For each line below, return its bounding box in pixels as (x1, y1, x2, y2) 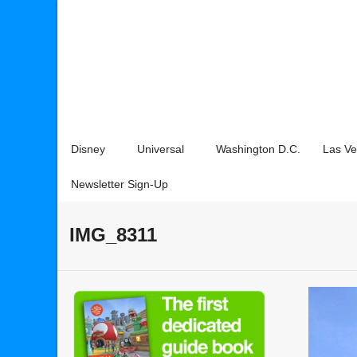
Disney (71, 143, 105, 155)
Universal (137, 143, 184, 155)
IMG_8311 (69, 224, 157, 245)
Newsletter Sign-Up (71, 178, 168, 190)
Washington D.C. (216, 143, 300, 155)
